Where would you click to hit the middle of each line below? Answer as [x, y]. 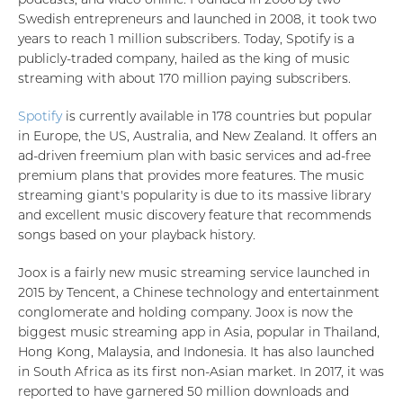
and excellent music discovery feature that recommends [195, 215]
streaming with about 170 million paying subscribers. [184, 78]
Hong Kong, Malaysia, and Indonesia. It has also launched [196, 352]
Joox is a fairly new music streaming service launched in [194, 273]
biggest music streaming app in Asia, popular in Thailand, [199, 332]
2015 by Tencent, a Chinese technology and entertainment [199, 292]
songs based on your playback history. [137, 235]
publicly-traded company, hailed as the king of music [184, 58]
